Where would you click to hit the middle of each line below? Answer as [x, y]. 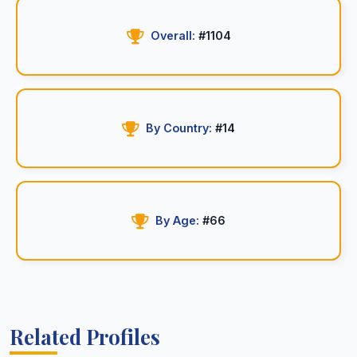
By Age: [177, 220]
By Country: [179, 128]
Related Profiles [85, 336]
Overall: [173, 35]
